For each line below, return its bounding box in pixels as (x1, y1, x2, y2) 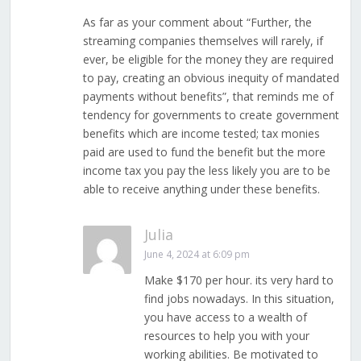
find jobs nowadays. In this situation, (143, 291, 334, 307)
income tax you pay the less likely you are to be (82, 163, 330, 179)
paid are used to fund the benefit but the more (82, 144, 326, 160)
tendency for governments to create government (82, 107, 339, 123)
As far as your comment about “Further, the (82, 15, 312, 31)
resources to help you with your (143, 328, 309, 344)
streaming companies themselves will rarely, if (82, 33, 323, 49)
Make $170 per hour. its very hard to (143, 272, 334, 288)
